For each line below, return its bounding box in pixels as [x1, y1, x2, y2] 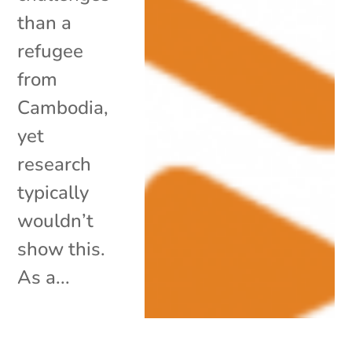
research [17, 151, 92, 177]
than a [17, 9, 72, 35]
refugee [17, 38, 84, 64]
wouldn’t [17, 207, 94, 233]
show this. [17, 236, 106, 262]
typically [17, 179, 90, 205]
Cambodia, [17, 94, 109, 120]
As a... [17, 264, 71, 290]
